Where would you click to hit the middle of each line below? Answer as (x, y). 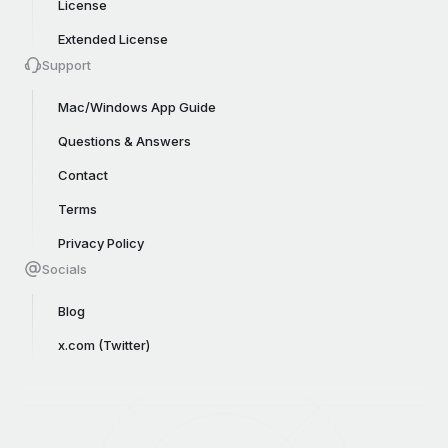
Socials (64, 268)
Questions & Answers (124, 141)
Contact (83, 175)
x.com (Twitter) (104, 345)
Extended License (113, 39)
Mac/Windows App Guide (137, 107)
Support (66, 64)
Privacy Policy (101, 243)
